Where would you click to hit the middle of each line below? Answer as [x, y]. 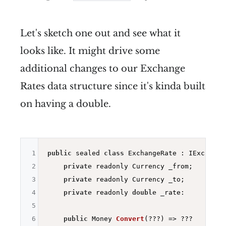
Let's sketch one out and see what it [100, 34]
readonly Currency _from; [142, 166]
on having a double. [66, 104]
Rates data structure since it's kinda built [113, 87]
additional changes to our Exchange [103, 69]
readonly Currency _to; [138, 180]
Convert [130, 219]
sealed [88, 153]
